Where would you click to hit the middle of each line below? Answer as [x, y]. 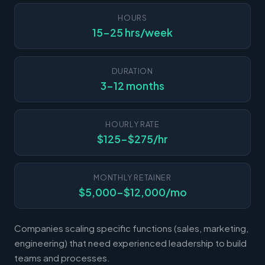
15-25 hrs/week [132, 32]
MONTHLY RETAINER [132, 177]
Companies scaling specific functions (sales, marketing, [131, 228]
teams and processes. [62, 257]
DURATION [132, 71]
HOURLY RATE [132, 124]
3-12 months [132, 85]
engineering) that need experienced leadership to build [130, 243]
